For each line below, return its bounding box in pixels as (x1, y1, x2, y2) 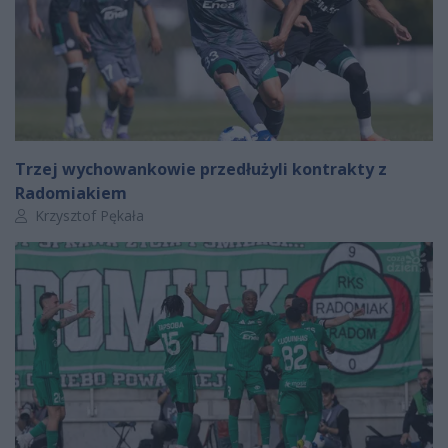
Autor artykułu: (14, 205, 109, 225)
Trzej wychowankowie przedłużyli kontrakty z (15, 158, 387, 181)
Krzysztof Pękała (31, 206, 144, 226)
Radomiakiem (15, 182, 127, 205)
